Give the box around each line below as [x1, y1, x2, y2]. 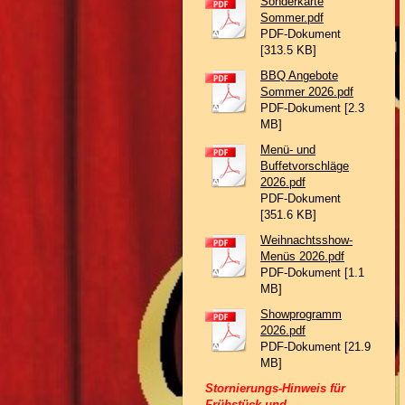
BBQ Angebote [260, 69, 338, 82]
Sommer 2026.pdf [260, 85, 353, 99]
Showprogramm [260, 307, 342, 321]
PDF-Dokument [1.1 [260, 266, 364, 279]
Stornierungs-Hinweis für [205, 381, 345, 395]
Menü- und [260, 143, 316, 156]
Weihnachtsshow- [260, 233, 353, 247]
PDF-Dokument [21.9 [260, 340, 371, 353]
